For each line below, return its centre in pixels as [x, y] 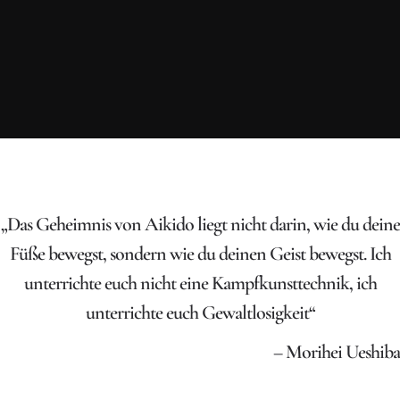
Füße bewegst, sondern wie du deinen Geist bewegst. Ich [200, 253]
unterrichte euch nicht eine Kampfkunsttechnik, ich [200, 283]
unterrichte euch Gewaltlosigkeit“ [200, 312]
